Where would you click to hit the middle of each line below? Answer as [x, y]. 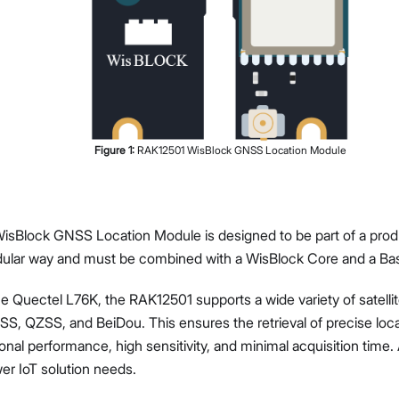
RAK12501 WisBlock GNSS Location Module [242, 150]
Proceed [163, 133]
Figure [111, 150]
